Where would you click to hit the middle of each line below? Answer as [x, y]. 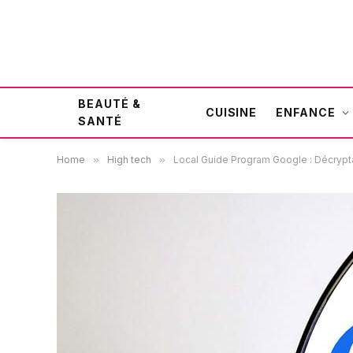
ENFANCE [306, 112]
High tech [129, 160]
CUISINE [231, 112]
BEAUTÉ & [110, 104]
